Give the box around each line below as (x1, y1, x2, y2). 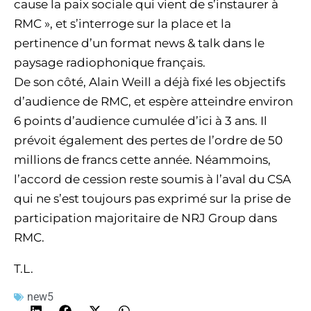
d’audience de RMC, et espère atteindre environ (14, 94, 293, 108)
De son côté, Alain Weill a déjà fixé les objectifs (14, 75, 285, 89)
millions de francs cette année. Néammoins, (14, 153, 271, 167)
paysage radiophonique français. (14, 56, 205, 69)
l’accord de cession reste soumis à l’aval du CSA (14, 172, 291, 186)
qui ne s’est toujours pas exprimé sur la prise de (14, 192, 291, 205)
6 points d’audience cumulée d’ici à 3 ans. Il (14, 114, 267, 128)
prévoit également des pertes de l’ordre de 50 (14, 133, 283, 147)
